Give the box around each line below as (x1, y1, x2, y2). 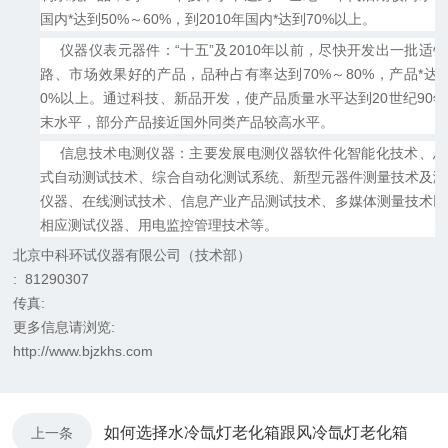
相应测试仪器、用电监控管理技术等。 (40, 216, 279, 233)
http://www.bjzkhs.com (13, 343, 154, 360)
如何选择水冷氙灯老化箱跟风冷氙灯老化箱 (104, 424, 408, 442)
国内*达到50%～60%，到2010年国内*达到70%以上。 (40, 11, 377, 28)
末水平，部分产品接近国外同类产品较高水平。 (40, 114, 335, 131)
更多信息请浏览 (13, 319, 112, 336)
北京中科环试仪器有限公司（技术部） (13, 247, 252, 264)
